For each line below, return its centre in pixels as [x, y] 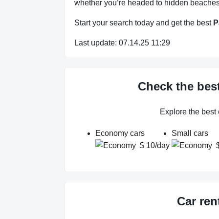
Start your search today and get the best [144, 23]
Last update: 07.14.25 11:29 [122, 43]
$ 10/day [155, 146]
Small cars [190, 133]
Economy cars [120, 133]
